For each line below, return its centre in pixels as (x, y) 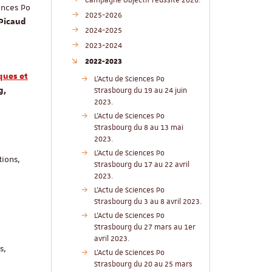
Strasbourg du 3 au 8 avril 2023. (148, 202)
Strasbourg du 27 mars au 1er (144, 227)
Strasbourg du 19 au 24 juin (140, 90)
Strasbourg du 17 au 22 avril (141, 165)
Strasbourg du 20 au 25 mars (143, 264)
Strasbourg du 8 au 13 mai (138, 127)
